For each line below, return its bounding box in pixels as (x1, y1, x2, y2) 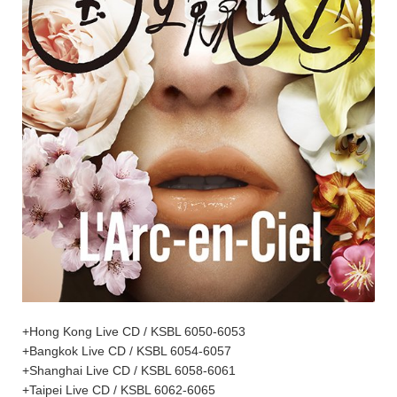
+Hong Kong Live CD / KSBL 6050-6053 (22, 323, 245, 339)
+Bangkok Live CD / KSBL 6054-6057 (22, 343, 231, 358)
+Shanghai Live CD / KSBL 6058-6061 (22, 362, 236, 378)
